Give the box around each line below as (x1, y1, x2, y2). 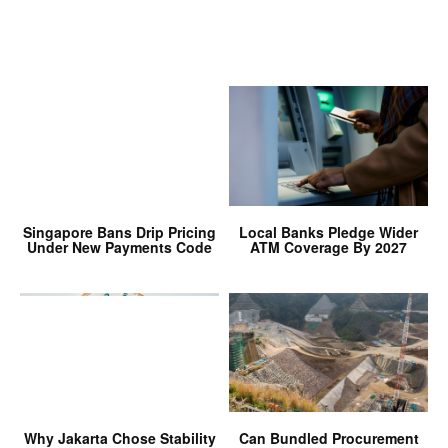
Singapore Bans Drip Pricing (23, 221, 216, 242)
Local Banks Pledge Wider (239, 221, 418, 242)
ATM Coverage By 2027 (250, 236, 407, 257)
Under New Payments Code (27, 236, 212, 257)
